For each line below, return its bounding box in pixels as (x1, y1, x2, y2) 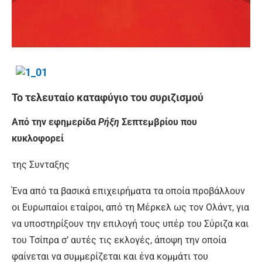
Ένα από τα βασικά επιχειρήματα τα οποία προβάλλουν (12, 185, 245, 197)
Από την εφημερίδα (12, 116, 98, 128)
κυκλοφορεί (12, 133, 64, 144)
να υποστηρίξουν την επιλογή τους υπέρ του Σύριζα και (12, 218, 249, 230)
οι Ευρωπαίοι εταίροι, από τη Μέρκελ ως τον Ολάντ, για (12, 202, 249, 213)
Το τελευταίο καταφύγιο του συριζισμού (12, 91, 204, 104)
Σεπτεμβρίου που (119, 116, 197, 128)
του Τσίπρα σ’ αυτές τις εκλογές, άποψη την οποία (12, 235, 226, 246)
